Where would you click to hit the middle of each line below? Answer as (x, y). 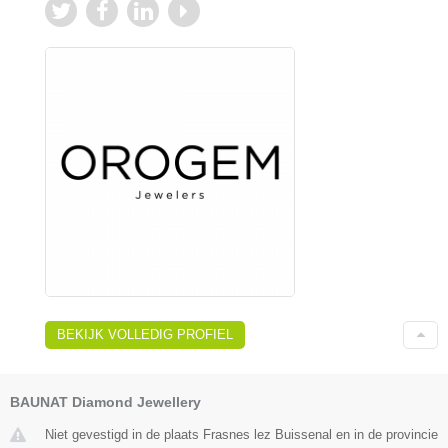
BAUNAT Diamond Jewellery (105, 402)
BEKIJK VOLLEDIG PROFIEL (145, 334)
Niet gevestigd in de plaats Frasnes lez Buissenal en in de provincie (241, 434)
